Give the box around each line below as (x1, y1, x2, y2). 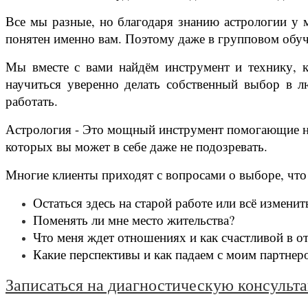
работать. (5, 91, 58, 109)
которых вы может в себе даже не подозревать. (5, 137, 267, 155)
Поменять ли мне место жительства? (33, 210, 234, 228)
